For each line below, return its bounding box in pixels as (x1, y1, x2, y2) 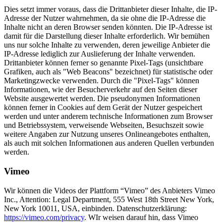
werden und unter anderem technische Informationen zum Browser (4, 112, 213, 121)
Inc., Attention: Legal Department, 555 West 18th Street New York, (4, 195, 214, 204)
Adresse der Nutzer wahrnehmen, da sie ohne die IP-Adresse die (4, 14, 206, 23)
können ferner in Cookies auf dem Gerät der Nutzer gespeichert (4, 103, 202, 112)
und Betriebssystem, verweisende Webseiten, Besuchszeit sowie (4, 121, 204, 130)
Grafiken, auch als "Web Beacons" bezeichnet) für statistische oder (4, 67, 213, 76)
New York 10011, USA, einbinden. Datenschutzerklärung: (4, 204, 187, 213)
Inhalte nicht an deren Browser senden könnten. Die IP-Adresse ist (4, 23, 212, 32)
